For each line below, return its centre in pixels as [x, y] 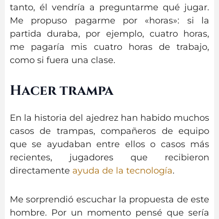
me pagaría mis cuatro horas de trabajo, [109, 47]
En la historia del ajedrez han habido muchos [109, 118]
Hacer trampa [62, 91]
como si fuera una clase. [63, 60]
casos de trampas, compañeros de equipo [109, 131]
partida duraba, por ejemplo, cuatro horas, [109, 33]
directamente [41, 171]
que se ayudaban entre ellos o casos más [109, 144]
